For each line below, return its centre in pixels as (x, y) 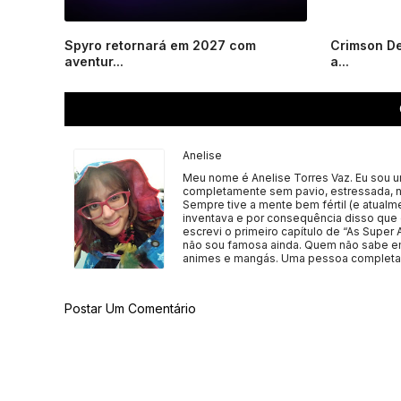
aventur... (94, 61)
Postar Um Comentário (130, 309)
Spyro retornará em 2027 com (160, 45)
